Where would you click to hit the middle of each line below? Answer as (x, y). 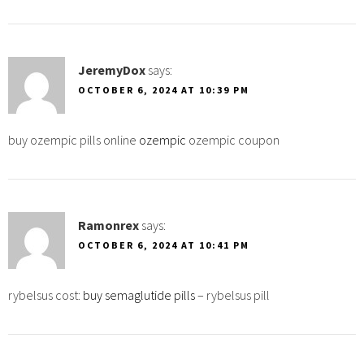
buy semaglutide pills (139, 295)
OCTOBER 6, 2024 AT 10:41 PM (164, 245)
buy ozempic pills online (74, 139)
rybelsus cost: (45, 295)
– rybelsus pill (232, 295)
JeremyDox (112, 69)
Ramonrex (108, 225)
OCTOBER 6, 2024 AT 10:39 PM (164, 89)
